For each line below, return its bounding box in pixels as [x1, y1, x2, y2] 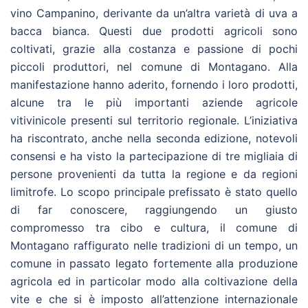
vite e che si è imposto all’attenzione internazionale [10, 291, 298, 306]
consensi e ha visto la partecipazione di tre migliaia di [10, 148, 298, 163]
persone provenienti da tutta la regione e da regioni [10, 166, 298, 181]
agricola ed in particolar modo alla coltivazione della [10, 274, 298, 288]
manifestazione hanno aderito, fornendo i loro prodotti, [10, 77, 298, 91]
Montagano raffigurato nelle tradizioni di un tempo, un [10, 238, 298, 252]
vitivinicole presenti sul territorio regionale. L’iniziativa [10, 113, 298, 127]
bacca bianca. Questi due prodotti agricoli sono [10, 23, 298, 38]
